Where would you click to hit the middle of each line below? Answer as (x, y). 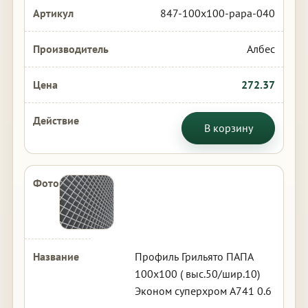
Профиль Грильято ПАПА (194, 256)
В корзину (228, 128)
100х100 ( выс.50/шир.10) (197, 274)
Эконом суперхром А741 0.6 (203, 291)
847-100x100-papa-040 (218, 13)
